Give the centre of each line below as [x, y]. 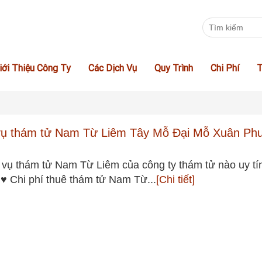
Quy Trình [174, 68]
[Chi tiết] [176, 180]
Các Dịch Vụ [113, 68]
